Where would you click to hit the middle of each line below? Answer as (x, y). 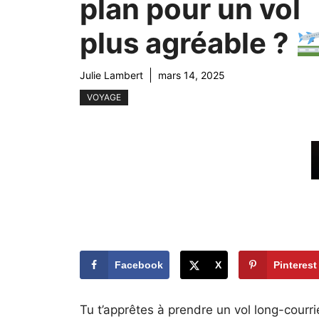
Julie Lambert (111, 75)
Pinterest (295, 265)
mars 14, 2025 (192, 75)
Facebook (139, 265)
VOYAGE (104, 97)
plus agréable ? (188, 43)
